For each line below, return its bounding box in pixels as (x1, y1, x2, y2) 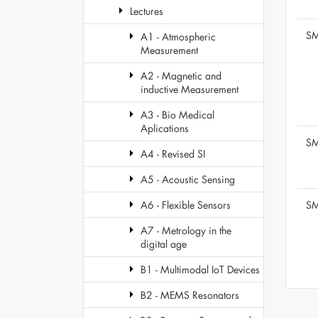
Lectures (130, 4, 163, 18)
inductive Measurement (141, 82, 238, 96)
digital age (141, 237, 187, 251)
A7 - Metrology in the (141, 224, 231, 237)
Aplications (141, 121, 189, 135)
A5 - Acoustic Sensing (141, 172, 235, 186)
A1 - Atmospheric (141, 30, 216, 43)
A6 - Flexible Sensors (141, 198, 231, 212)
